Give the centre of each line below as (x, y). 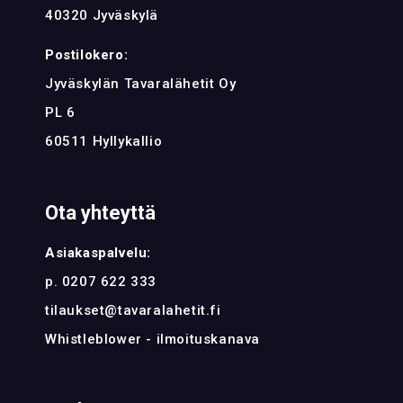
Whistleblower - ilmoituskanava (152, 340)
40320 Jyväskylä (102, 16)
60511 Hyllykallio (104, 142)
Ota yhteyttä (100, 213)
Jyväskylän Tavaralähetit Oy (141, 84)
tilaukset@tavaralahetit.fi (133, 311)
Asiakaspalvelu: (98, 253)
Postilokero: (87, 55)
